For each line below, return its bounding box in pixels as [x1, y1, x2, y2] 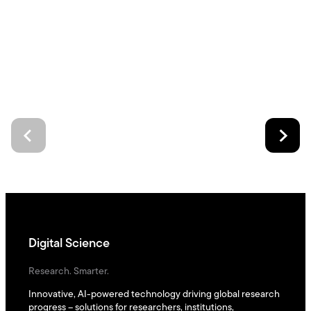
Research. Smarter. [28, 266, 109, 277]
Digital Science [28, 237, 110, 251]
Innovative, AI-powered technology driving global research [28, 289, 280, 300]
